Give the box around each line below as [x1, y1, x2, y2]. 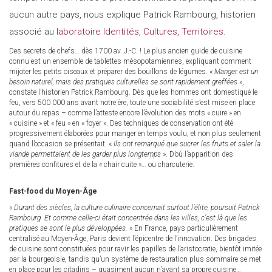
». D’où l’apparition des [161, 150, 233, 159]
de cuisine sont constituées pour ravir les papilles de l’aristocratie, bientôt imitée [9, 245, 262, 254]
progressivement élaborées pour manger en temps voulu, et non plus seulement [9, 129, 261, 138]
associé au [9, 26, 56, 38]
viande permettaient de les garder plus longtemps [9, 150, 161, 159]
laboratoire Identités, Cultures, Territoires [56, 26, 223, 38]
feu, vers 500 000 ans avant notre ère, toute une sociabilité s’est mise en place [9, 98, 255, 107]
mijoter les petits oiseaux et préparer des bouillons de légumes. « [9, 67, 214, 76]
